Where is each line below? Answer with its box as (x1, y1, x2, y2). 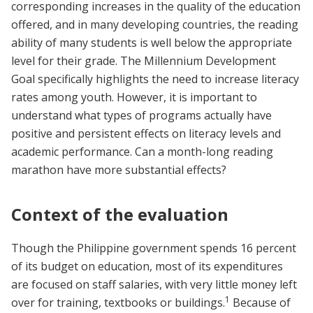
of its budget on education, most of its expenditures (11, 258, 283, 274)
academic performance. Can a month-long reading (11, 143, 273, 159)
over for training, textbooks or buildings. (11, 294, 225, 310)
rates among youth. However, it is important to (11, 89, 257, 105)
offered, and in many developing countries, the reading (11, 16, 298, 32)
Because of (230, 294, 291, 310)
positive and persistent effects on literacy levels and (11, 125, 281, 141)
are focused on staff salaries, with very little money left (11, 276, 297, 292)
